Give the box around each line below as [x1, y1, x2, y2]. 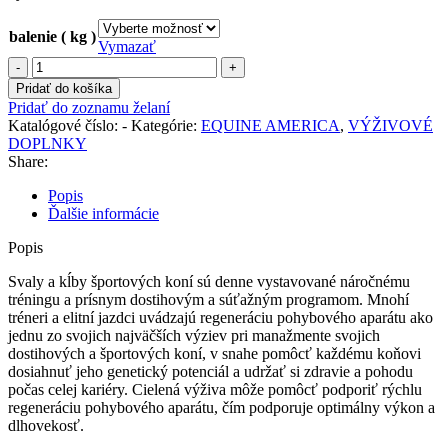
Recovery [31, 146, 92, 163]
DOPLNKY [8, 135, 87, 152]
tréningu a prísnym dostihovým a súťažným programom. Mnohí [8, 291, 409, 308]
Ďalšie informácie [48, 205, 159, 222]
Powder [31, 164, 80, 181]
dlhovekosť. [8, 417, 84, 434]
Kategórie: [131, 117, 197, 134]
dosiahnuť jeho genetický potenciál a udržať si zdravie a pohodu [8, 363, 413, 380]
